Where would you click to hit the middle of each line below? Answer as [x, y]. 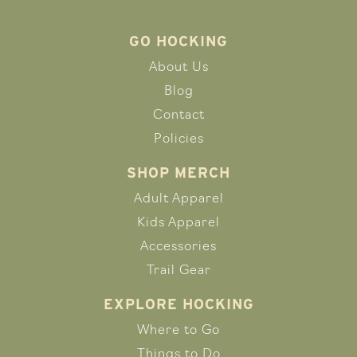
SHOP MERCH [178, 173]
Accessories [178, 247]
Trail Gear [178, 271]
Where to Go [178, 331]
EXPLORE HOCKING [178, 304]
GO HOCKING [178, 41]
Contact [178, 116]
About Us [178, 68]
